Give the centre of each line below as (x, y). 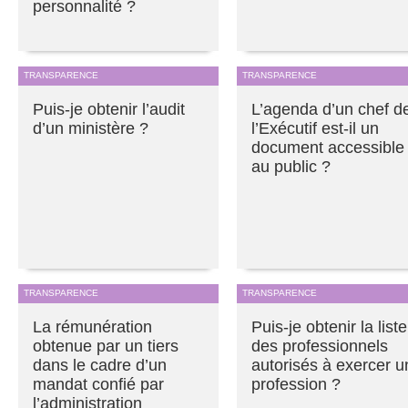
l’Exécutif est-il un (315, 128)
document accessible (328, 147)
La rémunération (92, 326)
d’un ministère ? (91, 128)
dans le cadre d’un (100, 365)
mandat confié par (98, 384)
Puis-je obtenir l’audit (109, 109)
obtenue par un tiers (106, 346)
